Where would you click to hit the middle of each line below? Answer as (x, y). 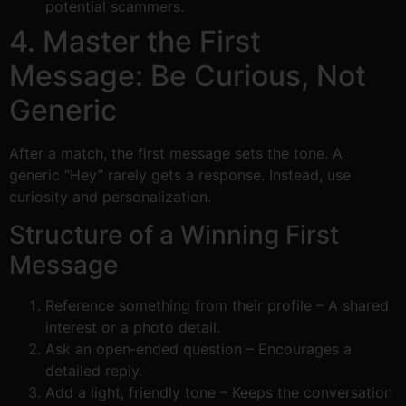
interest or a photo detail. (133, 327)
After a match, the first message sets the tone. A (176, 153)
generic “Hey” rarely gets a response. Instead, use (180, 174)
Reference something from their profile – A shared (217, 305)
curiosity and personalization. (110, 196)
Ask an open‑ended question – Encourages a (198, 348)
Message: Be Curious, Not (188, 75)
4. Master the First (135, 41)
